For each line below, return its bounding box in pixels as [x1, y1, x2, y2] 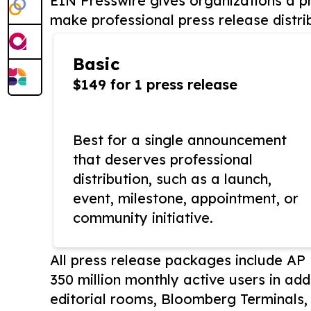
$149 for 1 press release [73, 76, 237, 94]
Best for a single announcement [73, 131, 287, 149]
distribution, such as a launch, [73, 170, 271, 188]
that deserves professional [73, 151, 253, 169]
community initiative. [73, 209, 213, 227]
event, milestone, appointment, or [73, 190, 299, 208]
